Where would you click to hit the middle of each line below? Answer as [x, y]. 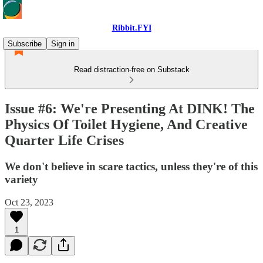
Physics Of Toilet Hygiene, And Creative [126, 124]
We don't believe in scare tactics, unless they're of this [131, 166]
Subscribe [25, 44]
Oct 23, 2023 [29, 202]
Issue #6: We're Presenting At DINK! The [130, 108]
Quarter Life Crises [64, 140]
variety [21, 179]
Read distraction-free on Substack [131, 70]
